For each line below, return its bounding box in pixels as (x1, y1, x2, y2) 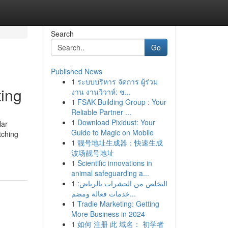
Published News (50, 66, 102, 76)
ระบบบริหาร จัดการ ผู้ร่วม (77, 76, 158, 87)
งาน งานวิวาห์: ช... (71, 87, 131, 97)
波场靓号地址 (71, 148, 114, 158)
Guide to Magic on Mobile (71, 127, 154, 137)
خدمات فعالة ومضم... (129, 188, 136, 198)
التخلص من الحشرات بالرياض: (77, 178, 167, 188)
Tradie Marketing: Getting (77, 198, 159, 209)
